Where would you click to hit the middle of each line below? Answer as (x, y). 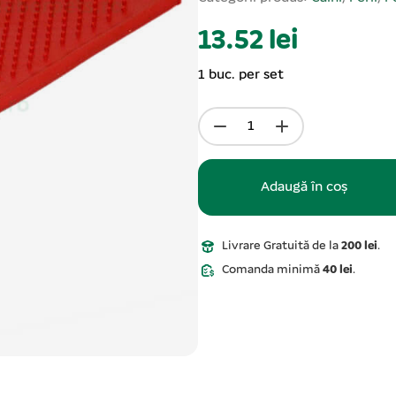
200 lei (359, 247)
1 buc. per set (241, 76)
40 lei (337, 270)
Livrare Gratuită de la (281, 247)
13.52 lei (248, 42)
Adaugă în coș (304, 188)
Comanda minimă (272, 270)
